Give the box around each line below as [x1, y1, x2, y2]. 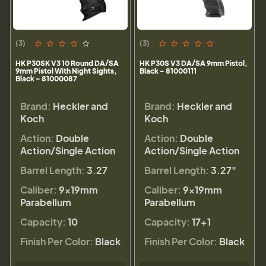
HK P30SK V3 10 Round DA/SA [15, 59, 119, 68]
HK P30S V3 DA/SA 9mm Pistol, [140, 59, 248, 68]
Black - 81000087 [15, 74, 77, 84]
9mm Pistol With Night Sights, [15, 66, 117, 76]
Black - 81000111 [140, 66, 197, 76]
